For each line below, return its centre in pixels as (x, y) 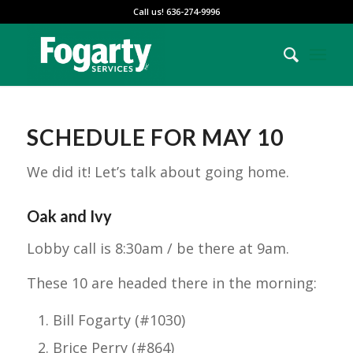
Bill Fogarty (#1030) (119, 320)
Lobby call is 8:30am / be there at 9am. (158, 248)
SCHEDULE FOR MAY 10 (155, 137)
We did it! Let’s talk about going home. (158, 172)
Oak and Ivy (69, 216)
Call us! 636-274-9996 (176, 11)
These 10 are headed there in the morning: (171, 282)
